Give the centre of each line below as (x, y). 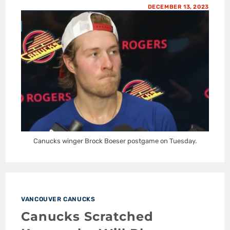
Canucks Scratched (88, 216)
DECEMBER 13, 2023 (178, 7)
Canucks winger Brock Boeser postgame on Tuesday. (115, 141)
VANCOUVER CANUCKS (58, 199)
